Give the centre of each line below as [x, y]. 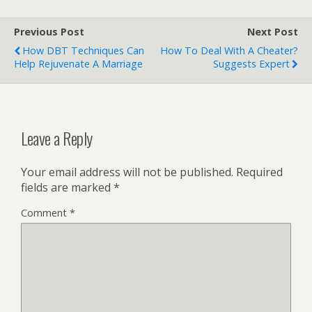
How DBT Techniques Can [83, 51]
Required [259, 172]
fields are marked [67, 188]
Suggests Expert [251, 64]
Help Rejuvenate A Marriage [78, 64]
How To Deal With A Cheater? [229, 51]
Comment [45, 213]
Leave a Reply [57, 138]
